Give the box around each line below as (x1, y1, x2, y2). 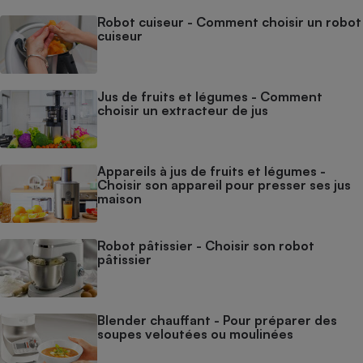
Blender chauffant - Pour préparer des (97, 311, 337, 328)
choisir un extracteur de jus (97, 101, 268, 118)
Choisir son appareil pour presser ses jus (97, 176, 351, 193)
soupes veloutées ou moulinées (97, 325, 293, 342)
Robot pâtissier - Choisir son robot (97, 237, 314, 254)
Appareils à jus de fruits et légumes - (97, 162, 326, 179)
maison (97, 190, 142, 207)
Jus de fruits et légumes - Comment (97, 88, 322, 105)
